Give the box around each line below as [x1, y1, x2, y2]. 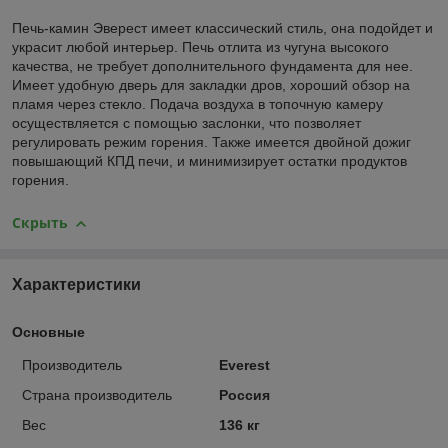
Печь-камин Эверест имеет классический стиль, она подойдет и [12, 20, 433, 37]
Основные [12, 323, 85, 340]
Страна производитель [22, 386, 172, 403]
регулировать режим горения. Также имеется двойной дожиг [12, 134, 411, 151]
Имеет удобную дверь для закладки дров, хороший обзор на [12, 77, 410, 94]
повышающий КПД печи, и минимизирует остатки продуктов [12, 153, 407, 170]
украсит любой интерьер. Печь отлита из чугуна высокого [12, 39, 389, 56]
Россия [218, 386, 270, 403]
